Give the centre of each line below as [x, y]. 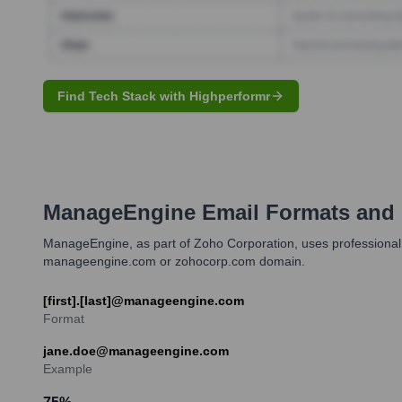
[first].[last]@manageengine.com [144, 300]
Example [68, 368]
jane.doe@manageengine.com [136, 350]
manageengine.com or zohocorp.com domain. [174, 261]
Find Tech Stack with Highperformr [164, 96]
